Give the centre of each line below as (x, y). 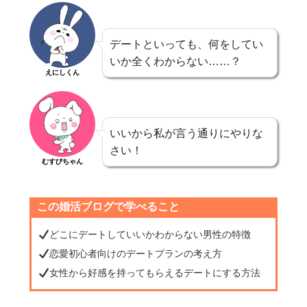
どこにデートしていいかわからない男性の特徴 (150, 235)
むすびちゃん (63, 162)
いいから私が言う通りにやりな (187, 134)
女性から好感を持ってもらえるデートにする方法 (155, 273)
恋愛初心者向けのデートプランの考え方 (136, 254)
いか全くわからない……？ (176, 62)
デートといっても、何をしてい (187, 45)
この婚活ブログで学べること (109, 207)
